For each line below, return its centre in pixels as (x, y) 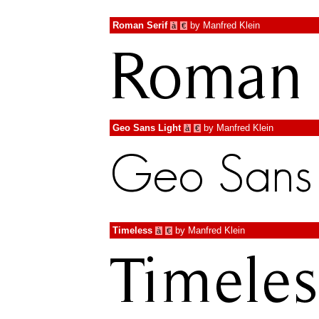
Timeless (132, 230)
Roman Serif (140, 25)
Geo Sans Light (147, 128)
